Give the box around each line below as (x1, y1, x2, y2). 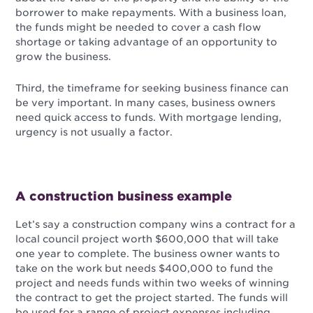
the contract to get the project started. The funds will (15, 292, 289, 304)
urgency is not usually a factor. (15, 126, 173, 138)
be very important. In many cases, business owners (15, 97, 276, 109)
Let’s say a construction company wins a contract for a (15, 219, 296, 231)
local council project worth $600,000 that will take (15, 233, 279, 245)
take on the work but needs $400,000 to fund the (15, 263, 274, 275)
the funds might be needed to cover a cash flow (15, 22, 262, 34)
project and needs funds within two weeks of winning (15, 277, 290, 289)
